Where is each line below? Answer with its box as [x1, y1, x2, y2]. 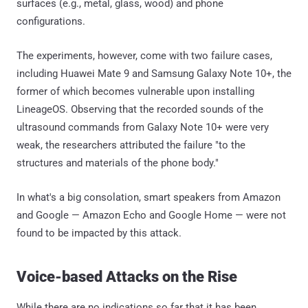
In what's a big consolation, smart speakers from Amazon [16, 190, 280, 203]
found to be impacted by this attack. [16, 226, 181, 239]
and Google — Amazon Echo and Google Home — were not [16, 208, 286, 221]
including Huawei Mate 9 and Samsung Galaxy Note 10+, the [16, 67, 291, 80]
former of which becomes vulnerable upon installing [16, 85, 254, 98]
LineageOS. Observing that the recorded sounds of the [16, 102, 263, 115]
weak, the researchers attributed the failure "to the [16, 138, 245, 151]
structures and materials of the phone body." [16, 156, 219, 169]
